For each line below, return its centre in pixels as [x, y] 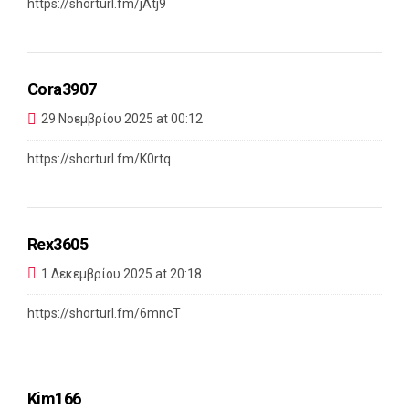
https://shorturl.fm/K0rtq [99, 158]
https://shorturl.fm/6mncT [104, 314]
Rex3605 [58, 244]
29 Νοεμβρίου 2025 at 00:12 [122, 119]
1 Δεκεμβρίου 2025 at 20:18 [121, 273]
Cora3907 [62, 89]
